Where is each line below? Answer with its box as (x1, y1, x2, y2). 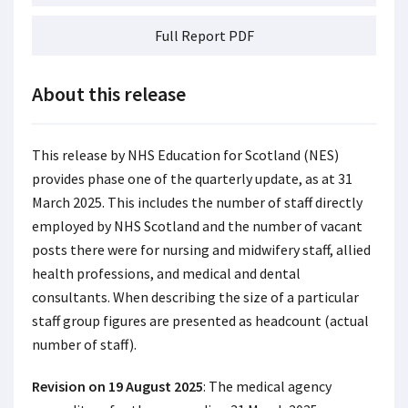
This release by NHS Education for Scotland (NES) (32, 146, 339, 164)
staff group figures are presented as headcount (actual (32, 311, 369, 330)
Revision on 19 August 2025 (32, 377, 203, 395)
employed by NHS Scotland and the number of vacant (32, 217, 362, 235)
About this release (32, 81, 186, 107)
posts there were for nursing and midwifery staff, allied (32, 240, 371, 259)
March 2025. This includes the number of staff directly (32, 193, 362, 211)
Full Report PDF (154, 26, 254, 45)
